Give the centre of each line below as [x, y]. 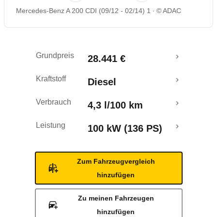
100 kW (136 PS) [125, 128]
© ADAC [169, 11]
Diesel [102, 82]
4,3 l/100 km [115, 105]
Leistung [51, 125]
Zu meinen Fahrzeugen [116, 198]
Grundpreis [55, 55]
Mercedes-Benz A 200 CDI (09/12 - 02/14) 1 [83, 11]
